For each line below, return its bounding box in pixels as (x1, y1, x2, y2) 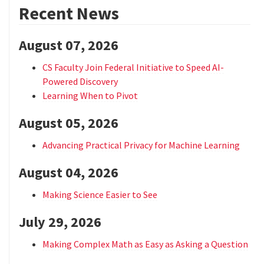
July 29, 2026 (19, 213, 101, 232)
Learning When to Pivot (42, 90, 138, 102)
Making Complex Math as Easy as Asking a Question (42, 238, 248, 250)
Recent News (19, 2, 119, 25)
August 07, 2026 (19, 36, 118, 55)
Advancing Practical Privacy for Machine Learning (42, 139, 240, 151)
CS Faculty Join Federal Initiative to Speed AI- (42, 61, 224, 74)
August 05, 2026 (19, 114, 118, 133)
